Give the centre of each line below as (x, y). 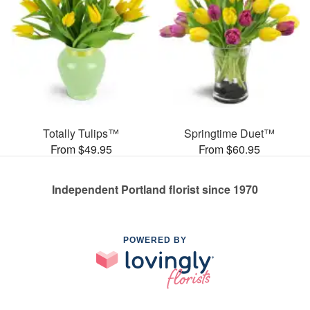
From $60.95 (229, 149)
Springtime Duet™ (229, 133)
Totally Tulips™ (81, 133)
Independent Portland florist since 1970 (155, 189)
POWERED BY (155, 240)
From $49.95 (81, 149)
